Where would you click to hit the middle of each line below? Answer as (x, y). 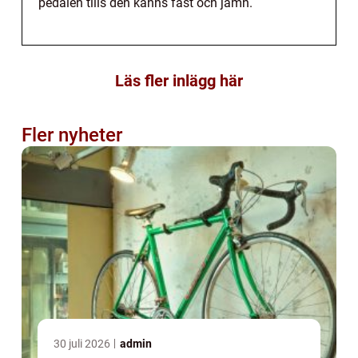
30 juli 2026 (83, 343)
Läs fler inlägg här (179, 80)
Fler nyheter (72, 135)
